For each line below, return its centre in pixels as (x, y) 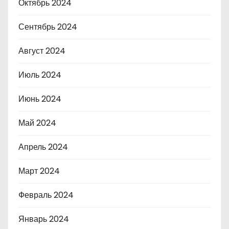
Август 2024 (42, 51)
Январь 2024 (44, 219)
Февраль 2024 (46, 195)
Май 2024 (37, 123)
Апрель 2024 (43, 147)
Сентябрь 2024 (48, 27)
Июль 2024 (40, 75)
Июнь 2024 (40, 99)
